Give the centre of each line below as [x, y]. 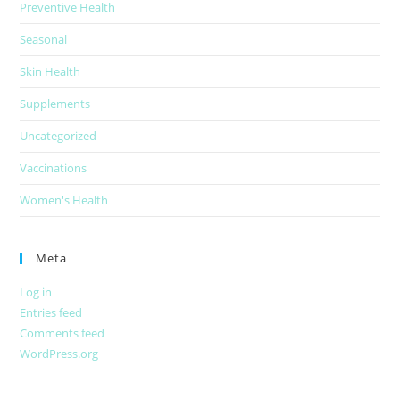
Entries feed [51, 312]
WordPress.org [59, 354]
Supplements [55, 104]
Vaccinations [54, 168]
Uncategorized [58, 136]
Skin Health [50, 71]
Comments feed [62, 333]
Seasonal [44, 39]
